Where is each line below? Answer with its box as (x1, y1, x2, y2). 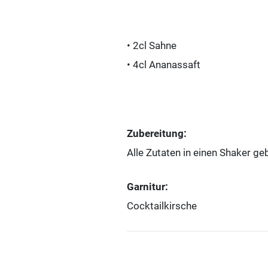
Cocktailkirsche (127, 200, 197, 212)
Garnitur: (127, 181, 168, 193)
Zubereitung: (127, 127, 187, 139)
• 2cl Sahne (127, 39, 176, 51)
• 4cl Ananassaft (127, 58, 200, 71)
